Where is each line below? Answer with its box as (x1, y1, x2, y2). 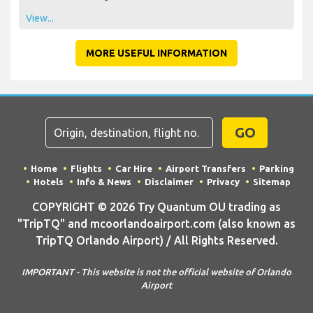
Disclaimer (145, 176, 194, 187)
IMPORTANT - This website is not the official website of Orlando (22, 266, 291, 277)
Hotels (34, 176, 64, 187)
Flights (70, 163, 102, 173)
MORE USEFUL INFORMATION (86, 47, 227, 59)
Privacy (207, 176, 240, 187)
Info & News (77, 176, 131, 187)
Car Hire (115, 163, 152, 173)
